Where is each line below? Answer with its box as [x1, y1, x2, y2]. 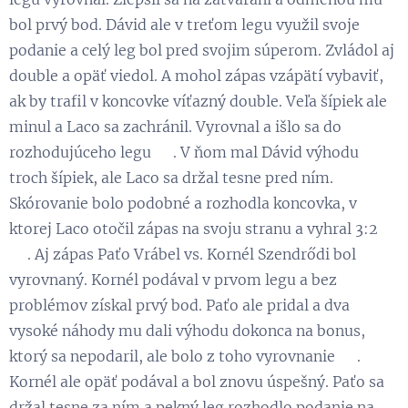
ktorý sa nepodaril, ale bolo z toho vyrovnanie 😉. [9, 346, 361, 365]
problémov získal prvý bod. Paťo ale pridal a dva [9, 295, 350, 314]
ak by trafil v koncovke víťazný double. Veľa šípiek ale [9, 91, 387, 110]
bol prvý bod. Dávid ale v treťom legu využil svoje [9, 15, 360, 34]
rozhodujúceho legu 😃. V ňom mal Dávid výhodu [9, 142, 359, 161]
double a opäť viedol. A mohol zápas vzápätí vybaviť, [9, 66, 383, 85]
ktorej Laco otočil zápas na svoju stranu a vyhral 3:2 [9, 219, 378, 238]
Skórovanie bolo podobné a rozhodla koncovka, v [9, 193, 357, 212]
